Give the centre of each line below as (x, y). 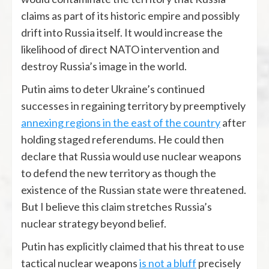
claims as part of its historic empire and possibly (130, 15)
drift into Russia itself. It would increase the (122, 32)
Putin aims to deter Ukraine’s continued (113, 89)
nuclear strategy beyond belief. (94, 223)
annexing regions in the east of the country (121, 122)
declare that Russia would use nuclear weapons (131, 156)
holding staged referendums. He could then (122, 139)
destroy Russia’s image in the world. (104, 66)
